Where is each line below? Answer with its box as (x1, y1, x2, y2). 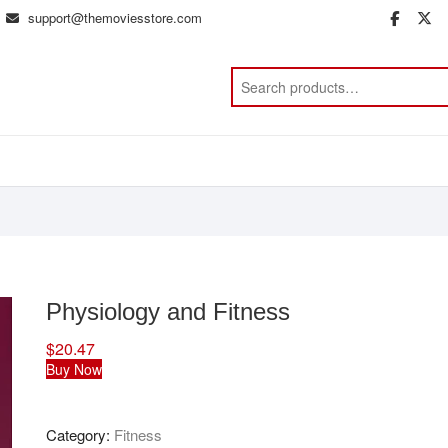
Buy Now (46, 359, 102, 379)
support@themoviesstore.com (24, 8, 202, 27)
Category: (46, 424, 114, 445)
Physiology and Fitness (46, 298, 290, 325)
